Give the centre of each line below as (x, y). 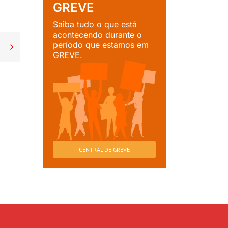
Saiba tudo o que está (95, 25)
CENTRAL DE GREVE (104, 149)
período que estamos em (101, 45)
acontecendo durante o (97, 35)
